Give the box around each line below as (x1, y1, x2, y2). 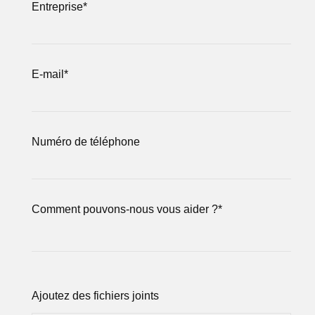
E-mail (32, 68, 65, 81)
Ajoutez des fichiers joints (32, 290, 160, 302)
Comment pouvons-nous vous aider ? (32, 203, 219, 216)
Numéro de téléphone (32, 136, 141, 148)
